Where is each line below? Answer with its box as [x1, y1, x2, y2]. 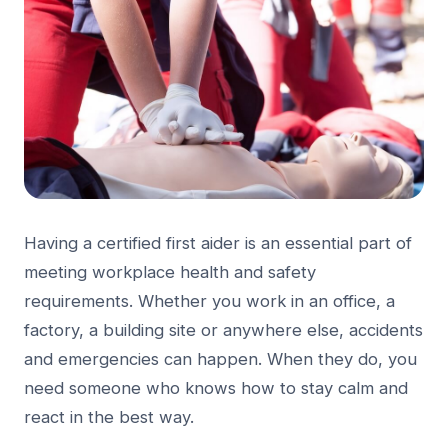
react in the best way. [24, 406, 194, 427]
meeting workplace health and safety [24, 261, 316, 282]
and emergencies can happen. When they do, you [24, 348, 417, 369]
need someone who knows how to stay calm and [24, 377, 408, 398]
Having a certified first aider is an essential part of [24, 232, 412, 253]
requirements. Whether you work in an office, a [24, 290, 395, 311]
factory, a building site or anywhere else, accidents [24, 319, 423, 340]
